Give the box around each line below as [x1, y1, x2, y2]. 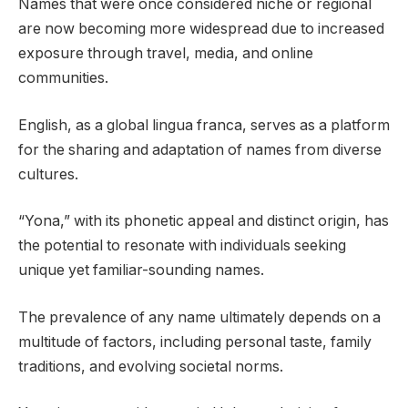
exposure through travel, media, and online [18, 45, 313, 63]
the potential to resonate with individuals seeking [18, 237, 346, 255]
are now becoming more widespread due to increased [18, 20, 384, 38]
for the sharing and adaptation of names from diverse [18, 140, 382, 158]
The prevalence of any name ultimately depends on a [18, 308, 381, 326]
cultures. [18, 165, 78, 183]
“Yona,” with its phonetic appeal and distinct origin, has [18, 212, 389, 230]
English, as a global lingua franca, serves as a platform [18, 116, 390, 134]
